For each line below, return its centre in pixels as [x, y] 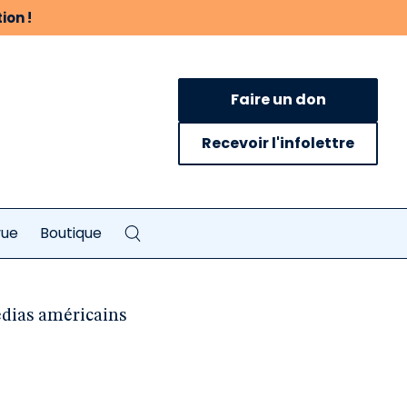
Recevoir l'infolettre [278, 143]
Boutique [71, 233]
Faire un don [278, 99]
